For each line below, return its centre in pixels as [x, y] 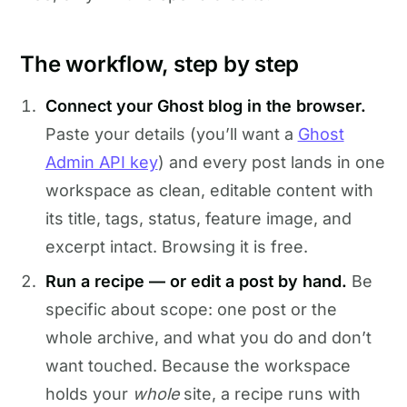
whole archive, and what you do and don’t [208, 337]
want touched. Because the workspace [198, 365]
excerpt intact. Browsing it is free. [176, 247]
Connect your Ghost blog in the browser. [205, 106]
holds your [89, 393]
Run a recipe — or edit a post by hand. [196, 281]
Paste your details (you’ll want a [171, 134]
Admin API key [101, 163]
